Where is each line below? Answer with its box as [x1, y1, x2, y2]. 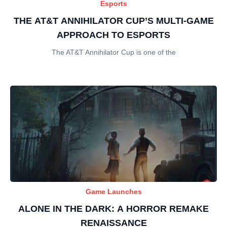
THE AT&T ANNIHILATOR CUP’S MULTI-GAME [13, 16, 214, 26]
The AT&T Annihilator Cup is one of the [51, 48, 176, 56]
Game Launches [85, 187, 142, 196]
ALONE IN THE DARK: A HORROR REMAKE [18, 204, 209, 214]
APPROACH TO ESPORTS [57, 30, 170, 40]
